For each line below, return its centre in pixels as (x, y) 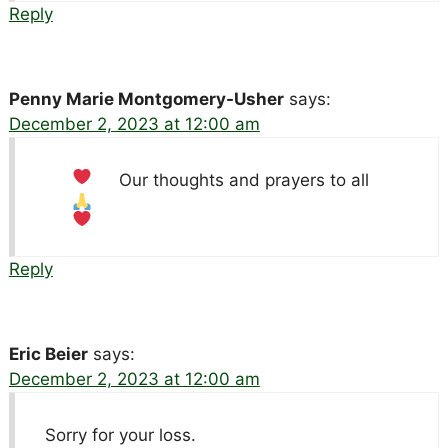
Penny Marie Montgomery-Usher (146, 98)
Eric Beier (48, 353)
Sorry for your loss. (120, 434)
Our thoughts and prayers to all (244, 179)
